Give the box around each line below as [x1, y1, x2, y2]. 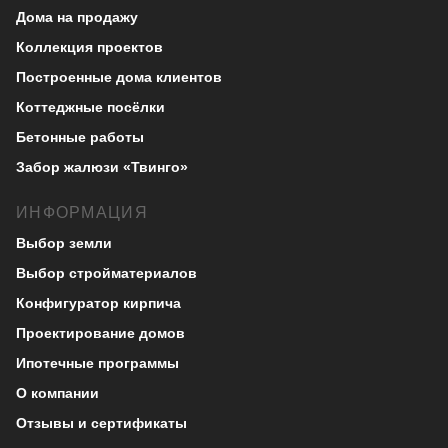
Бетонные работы [16, 129, 144, 145]
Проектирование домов [16, 325, 185, 341]
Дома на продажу [16, 9, 138, 25]
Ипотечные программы [16, 355, 179, 371]
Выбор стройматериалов [16, 265, 197, 281]
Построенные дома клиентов [16, 69, 222, 85]
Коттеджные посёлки [16, 99, 165, 115]
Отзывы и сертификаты [16, 415, 187, 431]
